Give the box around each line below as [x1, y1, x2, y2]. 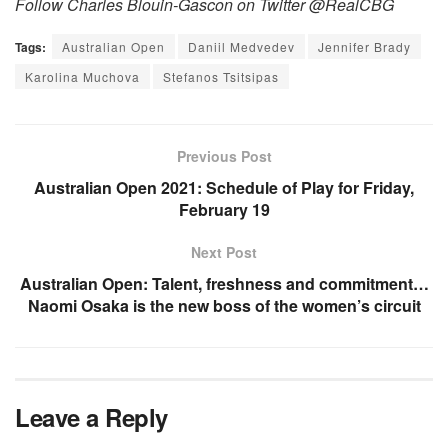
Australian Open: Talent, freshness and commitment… [19, 272, 429, 296]
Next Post [191, 242, 257, 263]
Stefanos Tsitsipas [163, 68, 279, 86]
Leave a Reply [15, 400, 168, 435]
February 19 [178, 198, 270, 222]
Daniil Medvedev [188, 38, 295, 56]
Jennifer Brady [318, 38, 411, 56]
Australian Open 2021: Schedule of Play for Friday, [34, 176, 414, 200]
